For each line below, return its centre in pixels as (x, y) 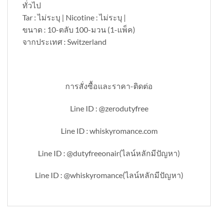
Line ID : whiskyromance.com (109, 130)
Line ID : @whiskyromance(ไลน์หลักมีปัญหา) (109, 175)
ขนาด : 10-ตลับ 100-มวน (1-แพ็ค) (79, 29)
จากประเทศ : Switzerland (64, 41)
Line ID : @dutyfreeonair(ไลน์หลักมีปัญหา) (109, 153)
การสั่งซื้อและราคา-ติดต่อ (109, 86)
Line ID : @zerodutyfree (109, 109)
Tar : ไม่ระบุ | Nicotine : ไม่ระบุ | (74, 17)
